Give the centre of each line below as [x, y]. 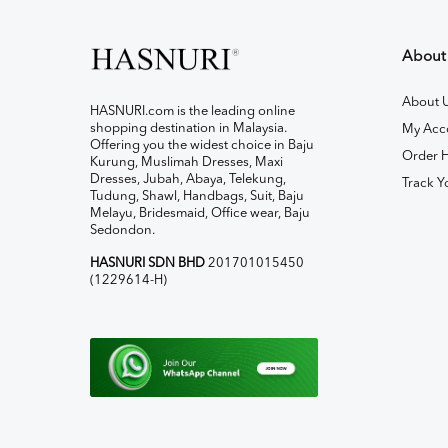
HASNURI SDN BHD [149, 264]
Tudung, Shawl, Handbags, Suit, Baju [197, 197]
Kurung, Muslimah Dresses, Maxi [186, 163]
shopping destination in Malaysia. [188, 129]
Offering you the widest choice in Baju [202, 146]
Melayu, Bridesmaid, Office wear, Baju [200, 214]
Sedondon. [122, 231]
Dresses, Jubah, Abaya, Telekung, [188, 180]
